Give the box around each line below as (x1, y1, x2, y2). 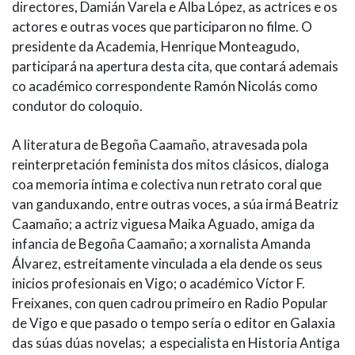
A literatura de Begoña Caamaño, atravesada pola (12, 136, 307, 154)
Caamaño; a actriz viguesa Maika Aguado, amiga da (12, 216, 315, 233)
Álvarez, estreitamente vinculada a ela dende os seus (12, 255, 323, 273)
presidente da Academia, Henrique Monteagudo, (12, 38, 300, 55)
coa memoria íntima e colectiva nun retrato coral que (12, 176, 322, 193)
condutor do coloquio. (12, 97, 143, 115)
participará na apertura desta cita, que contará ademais (12, 58, 338, 75)
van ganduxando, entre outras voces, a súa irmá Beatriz (12, 196, 338, 213)
